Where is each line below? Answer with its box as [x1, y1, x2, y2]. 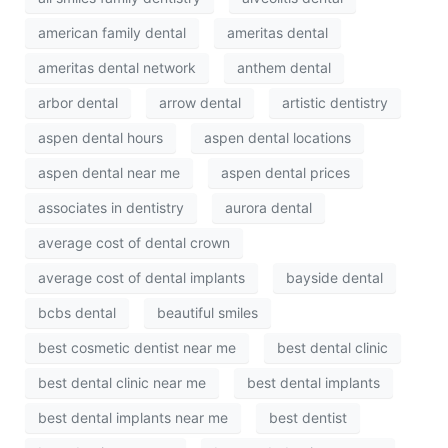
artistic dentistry [282, 94, 388, 112]
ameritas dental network [38, 59, 196, 77]
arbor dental [38, 94, 118, 112]
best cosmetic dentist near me [38, 339, 236, 357]
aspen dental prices [221, 164, 350, 182]
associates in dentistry [38, 199, 184, 217]
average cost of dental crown [38, 234, 230, 252]
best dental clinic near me [38, 374, 206, 392]
